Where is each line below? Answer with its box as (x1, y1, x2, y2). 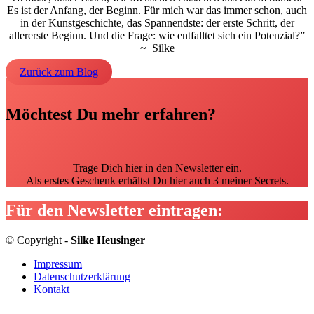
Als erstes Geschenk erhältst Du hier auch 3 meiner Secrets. (25, 174, 289, 186)
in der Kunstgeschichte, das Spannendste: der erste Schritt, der (20, 16, 294, 29)
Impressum (34, 257, 82, 270)
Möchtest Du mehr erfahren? (6, 104, 216, 123)
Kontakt (34, 282, 69, 295)
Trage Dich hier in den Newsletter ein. (72, 161, 242, 174)
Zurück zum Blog (20, 65, 98, 78)
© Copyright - (6, 233, 71, 246)
